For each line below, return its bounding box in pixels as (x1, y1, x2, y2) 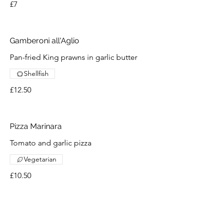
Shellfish (24, 69, 49, 78)
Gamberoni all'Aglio (10, 36, 79, 45)
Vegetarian (24, 155, 56, 163)
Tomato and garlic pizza (10, 138, 91, 147)
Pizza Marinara (10, 122, 62, 131)
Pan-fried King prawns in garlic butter (10, 53, 137, 62)
